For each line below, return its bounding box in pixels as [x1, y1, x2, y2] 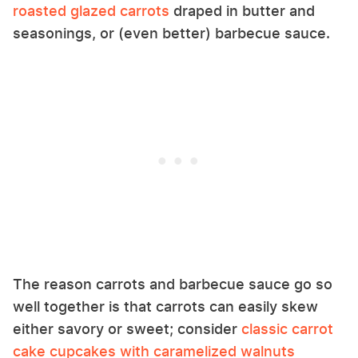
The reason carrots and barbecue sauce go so [13, 275, 332, 292]
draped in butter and [169, 2, 315, 19]
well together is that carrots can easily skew [13, 297, 318, 315]
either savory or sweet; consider [13, 320, 241, 337]
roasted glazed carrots [13, 2, 169, 19]
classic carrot [241, 320, 333, 337]
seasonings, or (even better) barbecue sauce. [13, 24, 330, 42]
